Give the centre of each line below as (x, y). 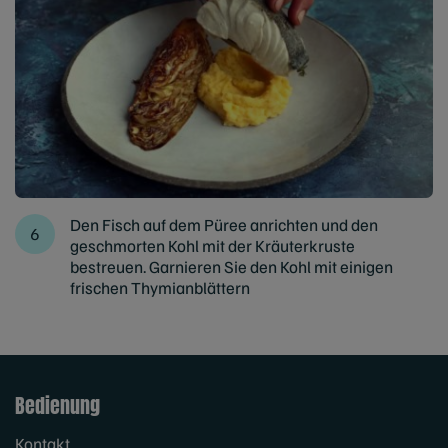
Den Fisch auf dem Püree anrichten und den (224, 225)
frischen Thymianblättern (160, 288)
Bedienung (57, 406)
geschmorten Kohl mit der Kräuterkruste (212, 246)
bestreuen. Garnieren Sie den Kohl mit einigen (231, 267)
